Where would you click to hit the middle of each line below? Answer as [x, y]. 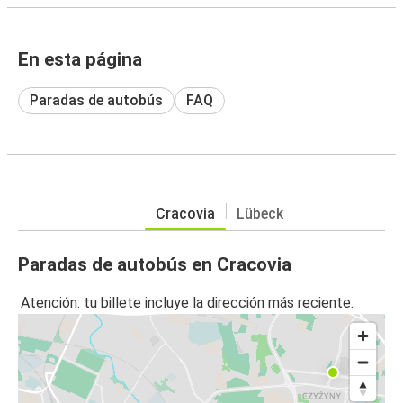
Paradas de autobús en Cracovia [155, 264]
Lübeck [260, 213]
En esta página [80, 59]
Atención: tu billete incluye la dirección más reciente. [187, 303]
